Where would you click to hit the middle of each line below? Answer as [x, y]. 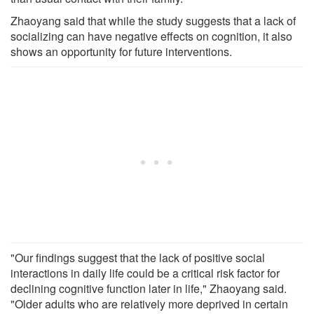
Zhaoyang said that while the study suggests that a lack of [153, 20]
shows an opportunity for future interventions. [121, 51]
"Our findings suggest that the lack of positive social [138, 257]
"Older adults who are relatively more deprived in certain [149, 303]
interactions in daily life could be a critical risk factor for [145, 273]
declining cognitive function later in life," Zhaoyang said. [149, 288]
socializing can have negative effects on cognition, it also [151, 36]
